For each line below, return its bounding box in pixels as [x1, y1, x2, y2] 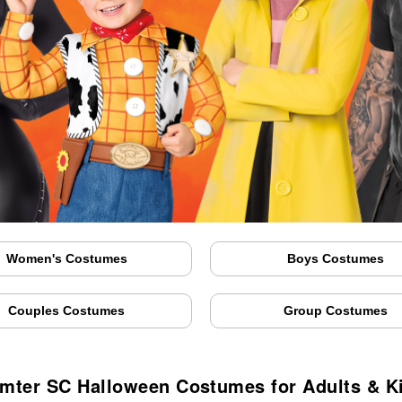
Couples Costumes [8, 303, 126, 319]
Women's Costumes [5, 251, 127, 267]
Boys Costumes [286, 251, 384, 267]
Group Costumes [283, 303, 388, 319]
